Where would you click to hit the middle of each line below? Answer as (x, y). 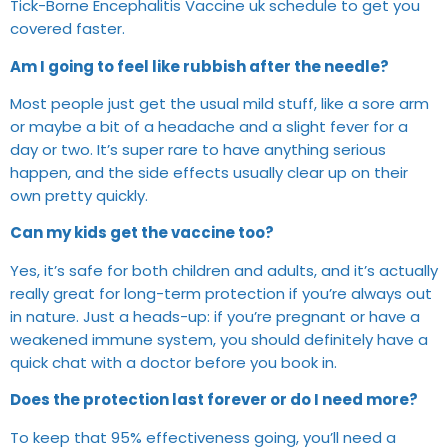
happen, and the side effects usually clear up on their (209, 172)
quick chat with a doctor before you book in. (173, 362)
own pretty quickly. (79, 195)
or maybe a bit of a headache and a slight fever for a (209, 126)
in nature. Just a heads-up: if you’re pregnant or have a (215, 316)
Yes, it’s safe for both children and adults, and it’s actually (224, 270)
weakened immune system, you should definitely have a (219, 339)
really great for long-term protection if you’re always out (221, 293)
